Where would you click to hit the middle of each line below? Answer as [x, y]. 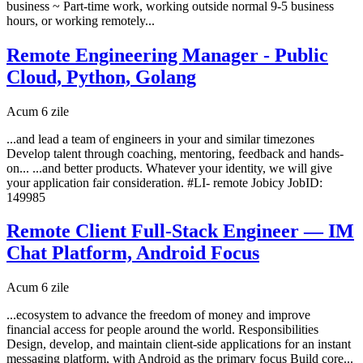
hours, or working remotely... [81, 20]
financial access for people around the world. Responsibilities [162, 330]
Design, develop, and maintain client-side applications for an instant [179, 344]
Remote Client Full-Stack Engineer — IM [180, 231]
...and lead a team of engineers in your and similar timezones [160, 139]
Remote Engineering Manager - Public [167, 55]
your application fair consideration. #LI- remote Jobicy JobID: [164, 182]
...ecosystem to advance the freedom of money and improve [158, 315]
